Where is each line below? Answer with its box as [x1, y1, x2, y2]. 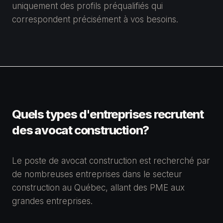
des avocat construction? [12, 123, 149, 137]
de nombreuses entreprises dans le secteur [12, 169, 182, 179]
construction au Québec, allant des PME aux [12, 183, 185, 193]
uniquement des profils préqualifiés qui [12, 1, 163, 11]
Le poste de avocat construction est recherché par [12, 156, 210, 166]
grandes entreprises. [12, 196, 93, 206]
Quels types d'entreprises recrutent [12, 107, 204, 121]
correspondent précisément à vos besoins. [12, 14, 178, 24]
